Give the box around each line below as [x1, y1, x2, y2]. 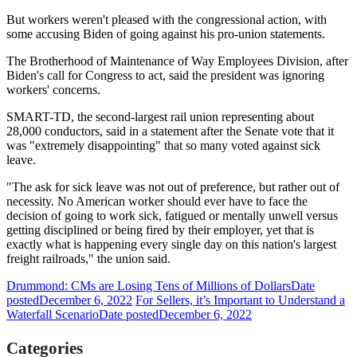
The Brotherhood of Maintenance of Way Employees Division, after [6, 53, 348, 68]
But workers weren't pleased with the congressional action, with [6, 12, 327, 26]
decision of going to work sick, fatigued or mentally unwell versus [6, 208, 338, 222]
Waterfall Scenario [6, 307, 99, 321]
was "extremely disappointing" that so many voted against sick [6, 138, 320, 152]
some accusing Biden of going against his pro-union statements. [6, 26, 325, 41]
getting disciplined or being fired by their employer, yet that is [6, 222, 314, 237]
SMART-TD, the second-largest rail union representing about [6, 109, 314, 124]
